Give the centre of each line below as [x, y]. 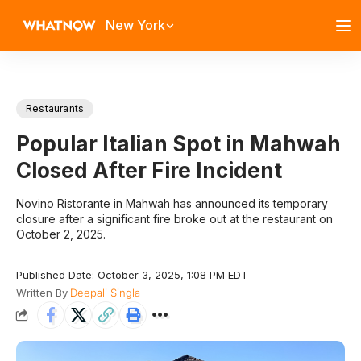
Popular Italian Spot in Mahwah [178, 144]
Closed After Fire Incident [149, 170]
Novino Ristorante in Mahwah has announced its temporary [172, 203]
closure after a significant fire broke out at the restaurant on [174, 219]
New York [135, 25]
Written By [42, 293]
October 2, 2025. [62, 234]
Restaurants [55, 108]
